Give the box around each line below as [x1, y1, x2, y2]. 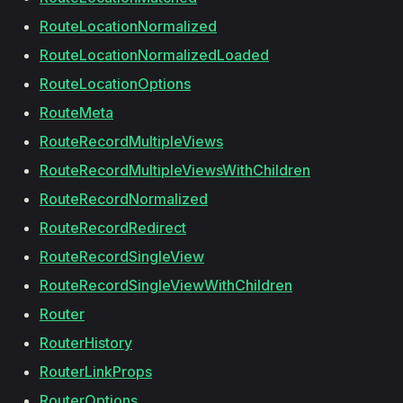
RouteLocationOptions [40, 75, 191, 93]
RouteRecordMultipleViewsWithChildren [40, 161, 310, 179]
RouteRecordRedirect [40, 219, 186, 237]
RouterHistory [40, 334, 132, 352]
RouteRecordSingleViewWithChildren [40, 276, 292, 294]
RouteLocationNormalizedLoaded [40, 46, 269, 64]
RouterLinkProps [40, 363, 152, 381]
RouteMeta [40, 103, 113, 121]
